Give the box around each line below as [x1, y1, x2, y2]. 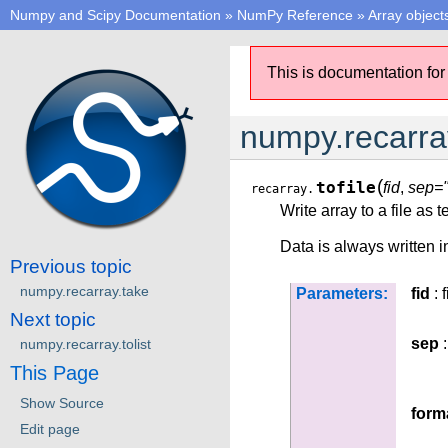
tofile [316, 179, 376, 197]
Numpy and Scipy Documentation [10, 7, 221, 23]
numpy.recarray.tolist [20, 335, 151, 352]
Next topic [10, 308, 96, 330]
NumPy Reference [237, 7, 353, 23]
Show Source [20, 394, 104, 411]
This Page [10, 361, 99, 384]
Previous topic [10, 255, 132, 277]
